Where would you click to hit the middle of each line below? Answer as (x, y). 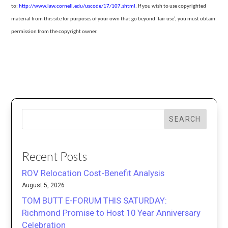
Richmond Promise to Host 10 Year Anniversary (111, 212)
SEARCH (185, 119)
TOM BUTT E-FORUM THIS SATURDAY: (95, 200)
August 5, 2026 (44, 185)
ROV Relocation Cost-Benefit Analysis (93, 173)
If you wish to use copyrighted (172, 7)
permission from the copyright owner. (55, 32)
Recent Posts (55, 156)
